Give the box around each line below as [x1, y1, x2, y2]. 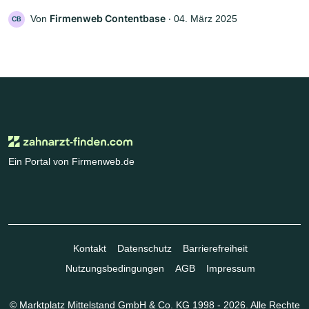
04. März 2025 [174, 12, 237, 24]
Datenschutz [117, 242, 172, 254]
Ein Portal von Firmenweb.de [8, 155, 134, 167]
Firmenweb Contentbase [50, 12, 166, 24]
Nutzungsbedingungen [65, 262, 164, 274]
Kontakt [72, 242, 106, 254]
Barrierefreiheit [182, 242, 248, 254]
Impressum [206, 262, 255, 274]
